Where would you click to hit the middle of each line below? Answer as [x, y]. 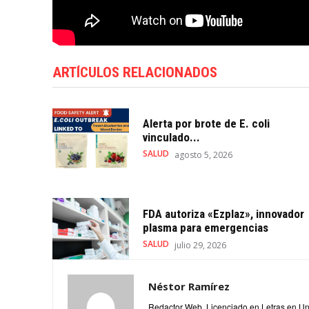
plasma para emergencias [205, 227]
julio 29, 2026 [200, 245]
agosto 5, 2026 [203, 155]
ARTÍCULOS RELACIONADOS [135, 72]
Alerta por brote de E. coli [206, 124]
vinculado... [171, 138]
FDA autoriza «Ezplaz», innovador [223, 213]
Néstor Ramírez [189, 286]
